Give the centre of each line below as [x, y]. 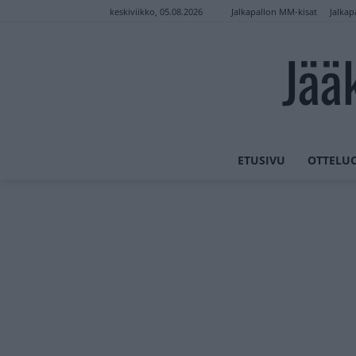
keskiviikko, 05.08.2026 [156, 12]
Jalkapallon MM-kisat [274, 11]
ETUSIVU [262, 160]
